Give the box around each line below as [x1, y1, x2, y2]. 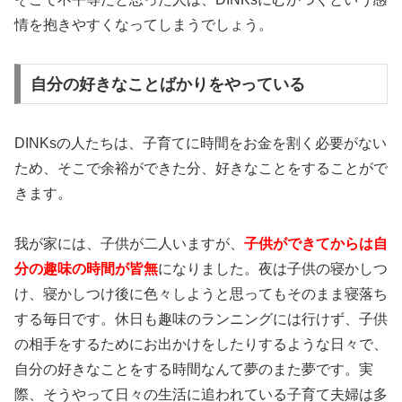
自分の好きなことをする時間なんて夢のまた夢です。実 [14, 362, 373, 378]
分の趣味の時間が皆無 [14, 261, 158, 277]
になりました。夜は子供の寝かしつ [158, 261, 388, 277]
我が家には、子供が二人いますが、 [14, 236, 244, 252]
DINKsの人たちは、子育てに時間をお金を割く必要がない [14, 135, 387, 151]
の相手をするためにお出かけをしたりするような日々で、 [14, 336, 388, 353]
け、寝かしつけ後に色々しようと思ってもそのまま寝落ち [14, 286, 388, 302]
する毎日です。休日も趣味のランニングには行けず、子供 [14, 311, 388, 328]
